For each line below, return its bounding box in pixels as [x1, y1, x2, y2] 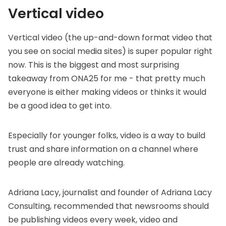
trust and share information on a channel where [8, 143, 198, 155]
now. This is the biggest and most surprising [8, 59, 179, 71]
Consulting [8, 200, 50, 212]
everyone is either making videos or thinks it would [8, 86, 206, 98]
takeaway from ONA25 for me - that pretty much [8, 73, 205, 85]
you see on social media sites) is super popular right [8, 45, 212, 58]
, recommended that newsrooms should [50, 200, 209, 212]
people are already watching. [8, 157, 125, 169]
